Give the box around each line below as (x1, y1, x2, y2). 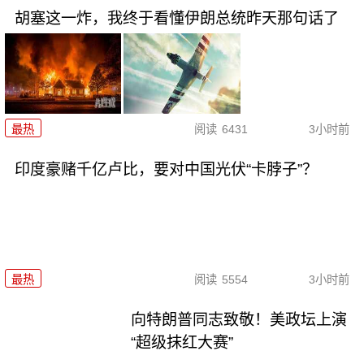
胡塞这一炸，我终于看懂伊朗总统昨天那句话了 (14, 10, 339, 28)
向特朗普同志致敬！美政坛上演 (131, 310, 348, 328)
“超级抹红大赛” (131, 333, 234, 351)
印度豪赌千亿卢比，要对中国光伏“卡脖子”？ (14, 160, 318, 178)
